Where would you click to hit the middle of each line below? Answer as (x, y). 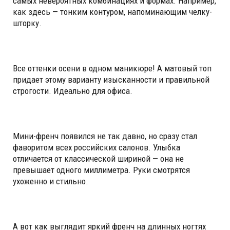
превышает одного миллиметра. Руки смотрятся (101, 170)
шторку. (27, 23)
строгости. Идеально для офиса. (73, 91)
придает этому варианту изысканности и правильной (111, 79)
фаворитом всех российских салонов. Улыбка (97, 147)
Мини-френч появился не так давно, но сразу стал (105, 136)
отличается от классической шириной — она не (98, 158)
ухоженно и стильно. (51, 181)
